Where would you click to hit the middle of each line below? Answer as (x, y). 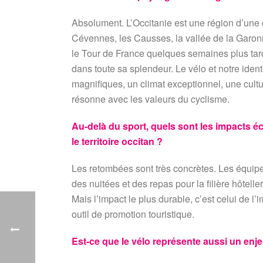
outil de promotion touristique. (133, 214)
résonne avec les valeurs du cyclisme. (151, 99)
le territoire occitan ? (117, 141)
